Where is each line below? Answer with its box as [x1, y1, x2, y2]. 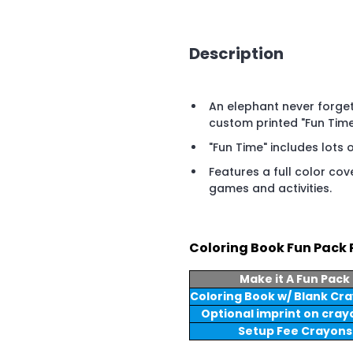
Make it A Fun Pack [240, 271, 350, 288]
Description [189, 42, 284, 65]
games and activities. [209, 180, 332, 197]
